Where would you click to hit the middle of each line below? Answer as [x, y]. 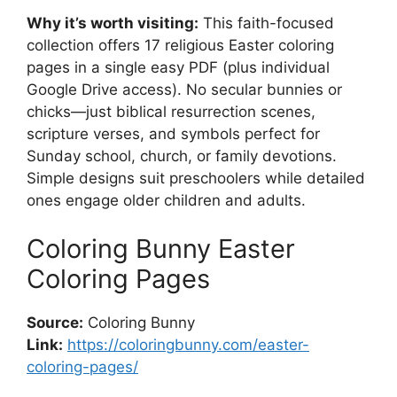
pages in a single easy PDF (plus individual [178, 67]
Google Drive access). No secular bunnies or [184, 89]
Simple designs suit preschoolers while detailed [196, 178]
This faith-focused [266, 23]
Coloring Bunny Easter [161, 249]
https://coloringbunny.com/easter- [188, 345]
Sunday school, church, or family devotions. [182, 156]
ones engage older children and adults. [166, 200]
